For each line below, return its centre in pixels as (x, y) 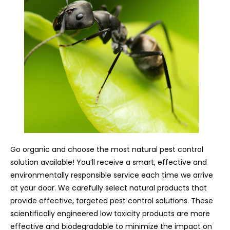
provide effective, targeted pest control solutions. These (112, 200)
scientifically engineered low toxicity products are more (110, 213)
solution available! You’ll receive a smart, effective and (109, 162)
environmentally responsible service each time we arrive (112, 175)
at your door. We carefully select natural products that (109, 188)
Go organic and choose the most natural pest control (107, 149)
